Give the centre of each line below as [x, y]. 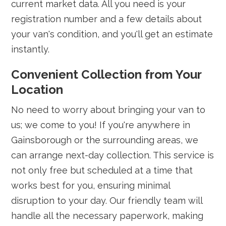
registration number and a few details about [107, 19]
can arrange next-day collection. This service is [113, 155]
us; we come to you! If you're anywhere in [101, 125]
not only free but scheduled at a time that [102, 170]
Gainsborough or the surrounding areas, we [105, 140]
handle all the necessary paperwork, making [107, 216]
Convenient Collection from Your [106, 74]
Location [37, 90]
